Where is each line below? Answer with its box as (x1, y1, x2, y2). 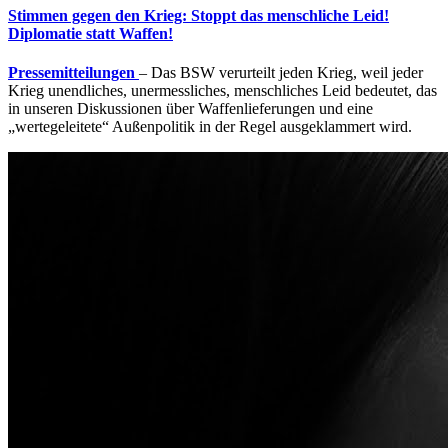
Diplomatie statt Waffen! (8, 24, 173, 42)
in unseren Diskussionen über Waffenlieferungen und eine (8, 100, 373, 118)
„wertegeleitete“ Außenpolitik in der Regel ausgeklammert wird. (8, 118, 412, 136)
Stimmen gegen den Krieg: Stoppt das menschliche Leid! (8, 6, 389, 24)
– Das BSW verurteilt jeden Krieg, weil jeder (139, 64, 423, 82)
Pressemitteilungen (8, 64, 135, 82)
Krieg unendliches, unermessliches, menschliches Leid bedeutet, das (8, 82, 437, 100)
